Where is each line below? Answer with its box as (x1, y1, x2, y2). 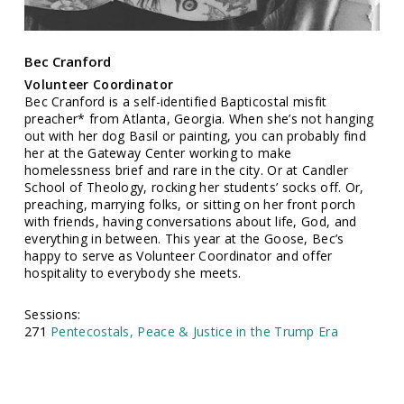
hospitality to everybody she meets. (23, 264, 242, 282)
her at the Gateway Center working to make (23, 144, 292, 162)
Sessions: (23, 306, 81, 324)
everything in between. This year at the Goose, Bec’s (23, 230, 344, 248)
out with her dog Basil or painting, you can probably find (23, 127, 367, 145)
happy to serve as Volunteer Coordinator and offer (23, 247, 333, 265)
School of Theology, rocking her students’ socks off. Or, (23, 179, 364, 197)
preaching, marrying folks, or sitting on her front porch (23, 196, 356, 214)
